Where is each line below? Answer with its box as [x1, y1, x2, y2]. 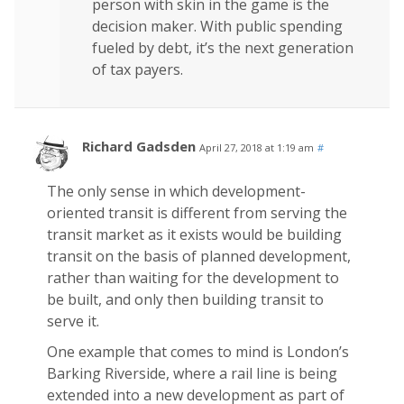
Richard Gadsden [82, 136, 196, 155]
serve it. [47, 310, 99, 331]
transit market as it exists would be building [47, 224, 342, 244]
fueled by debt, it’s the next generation [92, 37, 353, 58]
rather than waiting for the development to [47, 267, 339, 288]
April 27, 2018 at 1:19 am [199, 140, 314, 154]
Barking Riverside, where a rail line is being [47, 363, 337, 383]
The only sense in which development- [47, 180, 306, 201]
